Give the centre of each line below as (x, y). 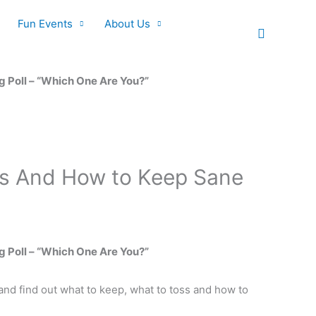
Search (278, 31)
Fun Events (45, 24)
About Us (127, 24)
